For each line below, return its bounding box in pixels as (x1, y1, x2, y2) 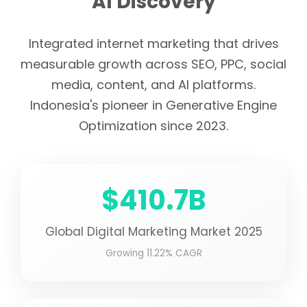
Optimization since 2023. (79, 117, 228, 134)
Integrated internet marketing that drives (28, 35, 279, 52)
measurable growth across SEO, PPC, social (21, 56, 286, 73)
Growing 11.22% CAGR (105, 247, 202, 260)
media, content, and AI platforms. (51, 76, 256, 93)
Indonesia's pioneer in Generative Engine (30, 97, 277, 114)
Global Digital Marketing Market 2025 (45, 223, 262, 240)
